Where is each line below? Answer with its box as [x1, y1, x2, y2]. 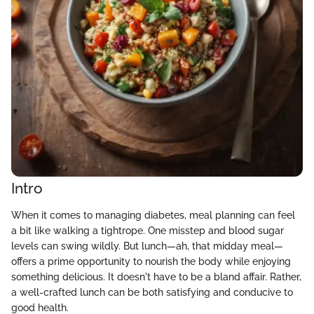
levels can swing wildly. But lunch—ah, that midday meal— [11, 240, 283, 252]
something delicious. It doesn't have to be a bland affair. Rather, [11, 271, 301, 282]
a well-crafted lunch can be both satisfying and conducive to [11, 286, 293, 298]
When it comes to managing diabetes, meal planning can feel [11, 209, 295, 221]
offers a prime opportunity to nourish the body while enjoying [11, 255, 291, 267]
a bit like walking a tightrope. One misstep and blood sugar [11, 224, 284, 236]
